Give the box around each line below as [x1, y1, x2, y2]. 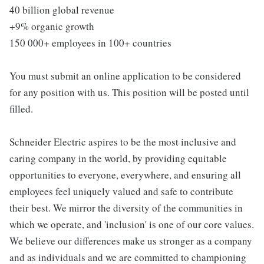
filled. [9, 102, 33, 115]
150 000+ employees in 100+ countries [9, 36, 171, 49]
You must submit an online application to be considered [9, 69, 241, 82]
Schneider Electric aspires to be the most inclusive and [9, 135, 236, 148]
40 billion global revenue [9, 3, 114, 16]
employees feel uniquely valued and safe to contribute [9, 184, 233, 198]
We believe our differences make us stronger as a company [9, 234, 252, 247]
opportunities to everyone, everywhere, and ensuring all [9, 168, 241, 181]
